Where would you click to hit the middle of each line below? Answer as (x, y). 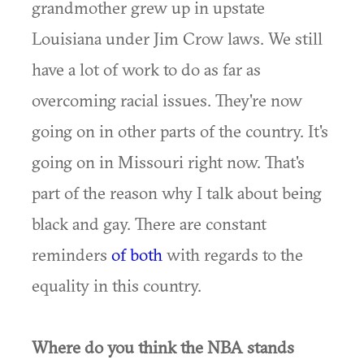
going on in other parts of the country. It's (180, 131)
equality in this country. (117, 285)
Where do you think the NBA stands (163, 347)
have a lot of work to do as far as (146, 69)
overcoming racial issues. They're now (167, 100)
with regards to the (233, 254)
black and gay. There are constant (149, 223)
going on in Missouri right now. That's (168, 162)
